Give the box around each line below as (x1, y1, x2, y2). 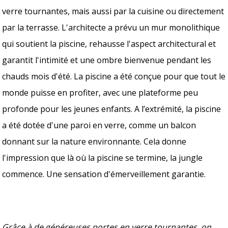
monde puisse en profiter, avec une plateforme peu (2, 87, 198, 98)
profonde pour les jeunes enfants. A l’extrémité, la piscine (2, 103, 221, 115)
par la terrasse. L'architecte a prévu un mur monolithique (2, 21, 220, 33)
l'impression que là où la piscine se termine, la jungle (2, 152, 203, 163)
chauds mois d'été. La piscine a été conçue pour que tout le (2, 70, 226, 82)
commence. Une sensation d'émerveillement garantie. (2, 168, 206, 180)
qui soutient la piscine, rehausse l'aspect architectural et (2, 38, 216, 49)
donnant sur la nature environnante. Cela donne (2, 135, 187, 147)
